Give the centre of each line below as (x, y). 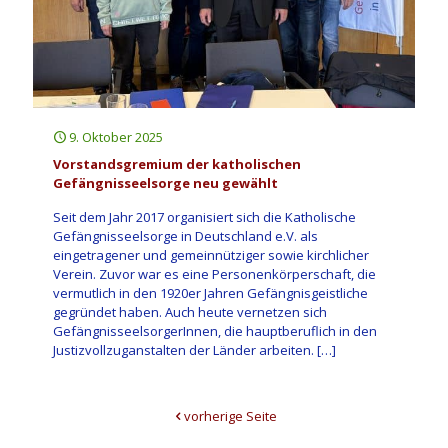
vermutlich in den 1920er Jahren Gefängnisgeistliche (210, 292)
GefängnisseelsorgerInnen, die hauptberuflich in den (215, 330)
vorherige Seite (230, 415)
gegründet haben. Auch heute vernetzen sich (190, 311)
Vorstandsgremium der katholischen (177, 163)
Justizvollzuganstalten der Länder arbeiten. (183, 349)
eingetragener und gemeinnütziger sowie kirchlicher (211, 254)
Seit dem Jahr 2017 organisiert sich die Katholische (204, 216)
